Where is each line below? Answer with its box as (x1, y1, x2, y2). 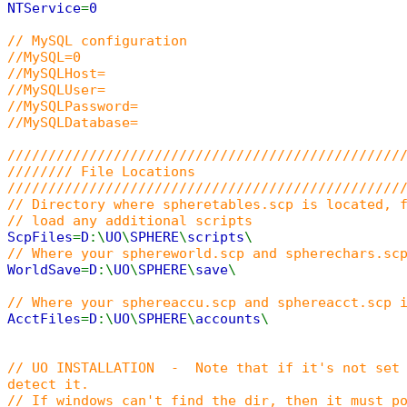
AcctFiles (7, 312, 81, 326)
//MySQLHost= (7, 66, 105, 81)
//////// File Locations (7, 164, 195, 179)
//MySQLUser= (7, 83, 105, 97)
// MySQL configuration (7, 34, 187, 48)
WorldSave (7, 263, 81, 277)
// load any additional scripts (7, 213, 253, 228)
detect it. (7, 377, 89, 392)
